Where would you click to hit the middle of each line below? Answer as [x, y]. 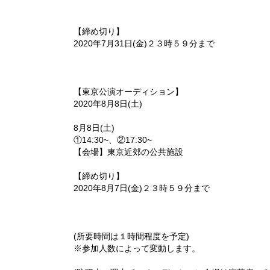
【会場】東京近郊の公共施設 [128, 152]
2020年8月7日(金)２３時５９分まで [142, 188]
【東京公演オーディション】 [128, 92]
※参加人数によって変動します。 [137, 248]
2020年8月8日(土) [108, 104]
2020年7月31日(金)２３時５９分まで [144, 43]
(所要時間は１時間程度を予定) [131, 236]
